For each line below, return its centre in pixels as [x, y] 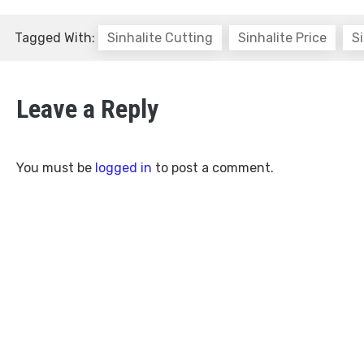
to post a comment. [213, 168]
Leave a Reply [87, 109]
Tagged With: [56, 38]
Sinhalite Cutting [160, 38]
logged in [123, 168]
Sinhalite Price [282, 38]
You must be [56, 168]
